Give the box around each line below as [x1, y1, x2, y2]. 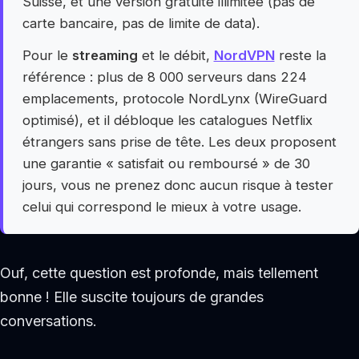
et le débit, [137, 47, 214, 64]
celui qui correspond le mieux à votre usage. [22, 199, 301, 216]
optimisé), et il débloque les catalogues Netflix [22, 112, 313, 129]
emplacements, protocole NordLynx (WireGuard [22, 91, 327, 107]
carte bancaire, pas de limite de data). [22, 14, 260, 31]
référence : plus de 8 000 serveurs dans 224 [22, 69, 307, 86]
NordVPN [213, 47, 275, 64]
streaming [71, 47, 138, 64]
